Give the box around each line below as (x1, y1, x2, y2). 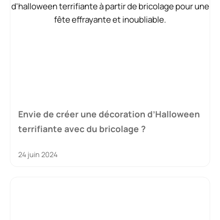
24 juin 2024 (18, 149, 57, 159)
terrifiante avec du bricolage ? (18, 122, 146, 135)
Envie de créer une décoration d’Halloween (18, 108, 200, 120)
